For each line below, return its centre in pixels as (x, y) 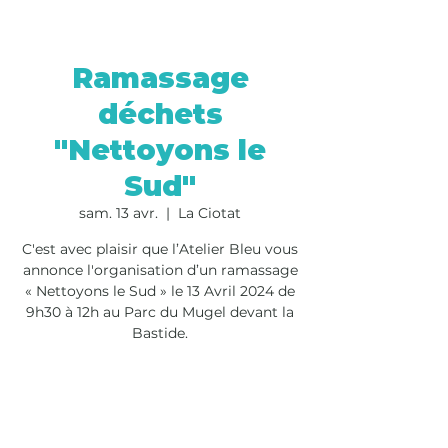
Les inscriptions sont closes (160, 396)
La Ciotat (209, 213)
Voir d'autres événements (160, 420)
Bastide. (160, 333)
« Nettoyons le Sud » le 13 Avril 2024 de (160, 291)
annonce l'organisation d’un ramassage (160, 270)
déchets (160, 114)
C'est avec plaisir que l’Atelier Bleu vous (160, 249)
